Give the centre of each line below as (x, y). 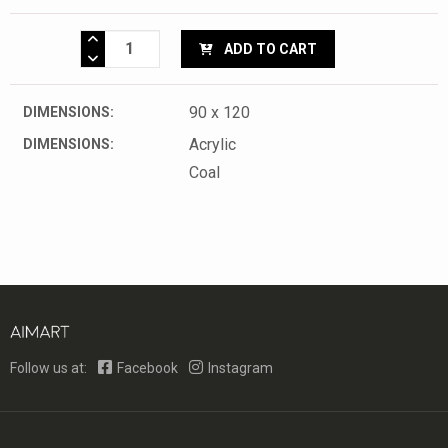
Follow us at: (50, 368)
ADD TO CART (269, 48)
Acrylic (213, 144)
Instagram (239, 368)
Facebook (147, 368)
